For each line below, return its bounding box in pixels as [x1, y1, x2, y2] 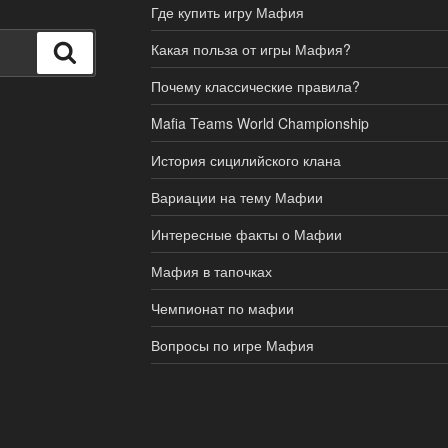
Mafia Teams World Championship [150, 112, 369, 133]
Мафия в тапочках [150, 260, 272, 281]
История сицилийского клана [150, 149, 341, 170]
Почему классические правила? [150, 75, 360, 96]
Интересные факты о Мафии [150, 223, 342, 244]
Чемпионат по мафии [150, 297, 294, 318]
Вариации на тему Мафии [150, 186, 323, 207]
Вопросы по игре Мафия [150, 334, 314, 355]
